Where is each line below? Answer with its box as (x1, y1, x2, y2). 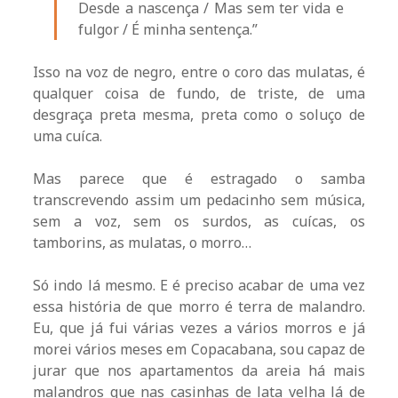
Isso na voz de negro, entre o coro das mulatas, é (33, 62, 365, 83)
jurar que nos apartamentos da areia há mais (33, 361, 365, 381)
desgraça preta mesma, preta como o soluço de (33, 105, 365, 125)
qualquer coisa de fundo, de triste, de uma (33, 84, 365, 104)
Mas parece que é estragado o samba (33, 169, 365, 189)
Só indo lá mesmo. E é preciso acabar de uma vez (33, 275, 365, 296)
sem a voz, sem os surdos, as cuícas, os (33, 211, 365, 232)
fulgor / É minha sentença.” (78, 20, 259, 40)
